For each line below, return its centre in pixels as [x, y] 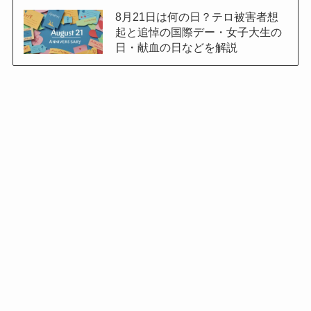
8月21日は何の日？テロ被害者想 [196, 16]
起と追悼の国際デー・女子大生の [198, 32]
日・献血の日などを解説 [176, 47]
